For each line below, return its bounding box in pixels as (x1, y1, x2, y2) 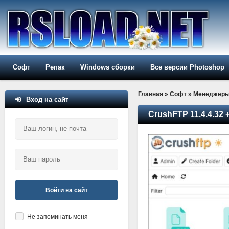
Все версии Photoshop (150, 63, 224, 71)
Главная (138, 90, 163, 98)
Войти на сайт (45, 187, 88, 194)
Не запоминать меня (27, 213, 88, 220)
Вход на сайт (26, 96, 68, 103)
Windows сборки (80, 63, 135, 71)
